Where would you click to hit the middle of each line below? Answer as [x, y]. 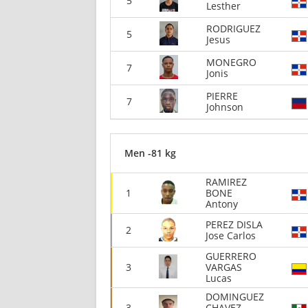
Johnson [225, 107]
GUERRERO [231, 256]
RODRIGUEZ [233, 29]
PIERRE [222, 96]
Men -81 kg [150, 153]
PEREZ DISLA [234, 224]
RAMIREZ [226, 182]
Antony [222, 204]
